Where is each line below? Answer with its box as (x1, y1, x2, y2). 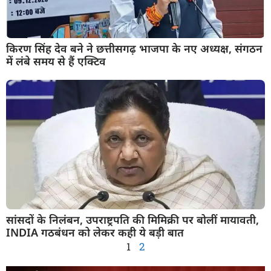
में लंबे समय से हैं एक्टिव (6, 54, 106, 69)
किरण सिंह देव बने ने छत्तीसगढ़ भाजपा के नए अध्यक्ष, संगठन (6, 41, 263, 56)
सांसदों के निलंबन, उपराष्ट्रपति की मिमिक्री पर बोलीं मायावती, (6, 212, 259, 227)
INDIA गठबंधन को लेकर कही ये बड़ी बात (6, 225, 184, 240)
